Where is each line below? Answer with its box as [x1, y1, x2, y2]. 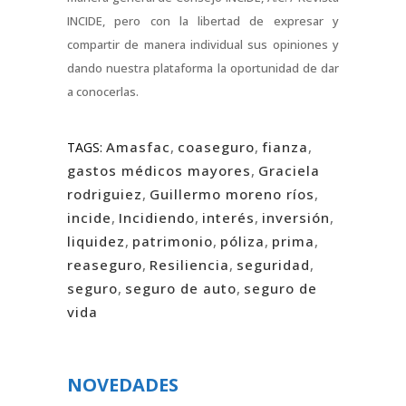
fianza [262, 138, 308, 157]
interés [202, 208, 255, 227]
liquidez [67, 232, 125, 251]
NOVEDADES [67, 372, 179, 398]
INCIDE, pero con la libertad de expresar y [67, 13, 339, 30]
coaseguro [178, 138, 255, 157]
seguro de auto [125, 279, 237, 298]
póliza [220, 232, 265, 251]
